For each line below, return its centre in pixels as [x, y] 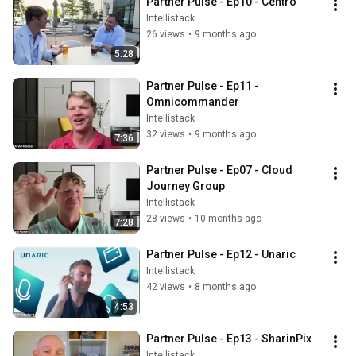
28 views [166, 219]
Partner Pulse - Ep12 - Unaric [221, 255]
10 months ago [228, 219]
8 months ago [225, 287]
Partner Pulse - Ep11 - [203, 86]
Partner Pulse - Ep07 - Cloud [219, 170]
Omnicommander [193, 102]
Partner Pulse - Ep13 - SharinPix [229, 339]
